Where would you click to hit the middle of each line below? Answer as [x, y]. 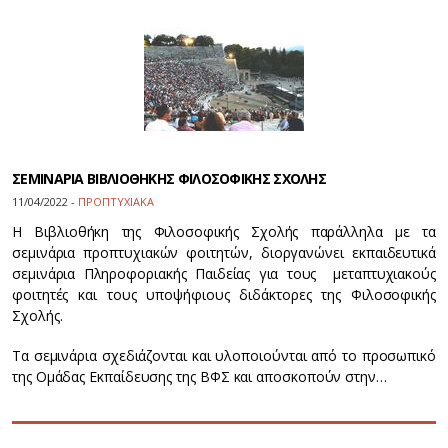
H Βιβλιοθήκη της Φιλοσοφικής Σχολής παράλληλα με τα [224, 231]
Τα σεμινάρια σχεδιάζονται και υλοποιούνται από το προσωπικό [224, 355]
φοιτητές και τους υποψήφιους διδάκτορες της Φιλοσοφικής [224, 294]
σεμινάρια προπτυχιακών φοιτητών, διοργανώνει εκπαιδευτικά [224, 252]
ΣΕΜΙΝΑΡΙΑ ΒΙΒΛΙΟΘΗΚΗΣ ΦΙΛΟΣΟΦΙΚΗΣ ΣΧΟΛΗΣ [169, 178]
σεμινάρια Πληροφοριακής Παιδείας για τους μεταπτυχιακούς [224, 273]
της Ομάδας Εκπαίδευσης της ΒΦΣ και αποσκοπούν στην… [199, 376]
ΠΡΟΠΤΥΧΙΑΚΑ [116, 201]
